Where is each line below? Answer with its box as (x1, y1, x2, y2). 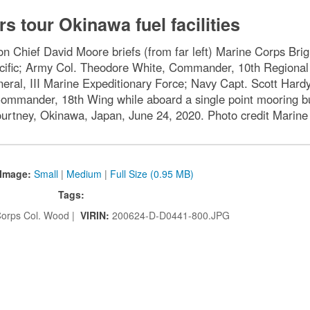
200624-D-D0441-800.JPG (112, 208, 230, 223)
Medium (66, 167, 102, 181)
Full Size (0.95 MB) (109, 167, 194, 181)
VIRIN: (80, 208, 113, 223)
